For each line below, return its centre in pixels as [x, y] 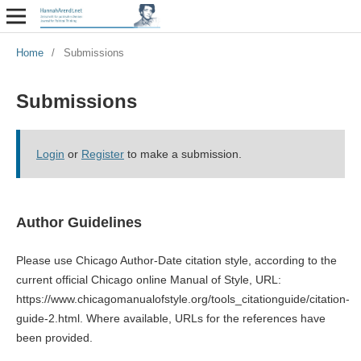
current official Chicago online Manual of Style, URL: [148, 279]
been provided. [54, 337]
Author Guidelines [79, 222]
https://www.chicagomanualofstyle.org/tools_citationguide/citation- [183, 299]
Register [102, 154]
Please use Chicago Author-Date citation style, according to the [176, 260]
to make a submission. [183, 154]
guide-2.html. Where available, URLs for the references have [170, 318]
